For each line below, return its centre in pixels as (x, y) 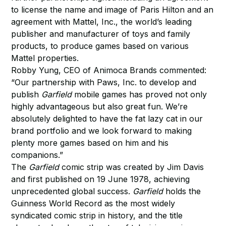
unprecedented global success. (72, 191)
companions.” (37, 155)
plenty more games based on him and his (90, 143)
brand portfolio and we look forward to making (102, 131)
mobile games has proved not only (139, 94)
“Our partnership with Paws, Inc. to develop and (104, 82)
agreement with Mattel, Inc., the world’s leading (102, 22)
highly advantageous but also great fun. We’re (100, 106)
